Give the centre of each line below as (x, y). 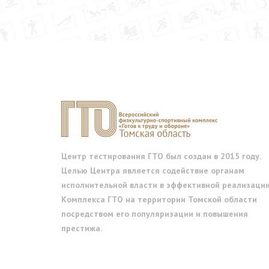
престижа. (82, 228)
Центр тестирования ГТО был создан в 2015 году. (161, 156)
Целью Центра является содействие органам (153, 171)
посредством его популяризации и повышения (155, 214)
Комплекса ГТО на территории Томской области (159, 199)
